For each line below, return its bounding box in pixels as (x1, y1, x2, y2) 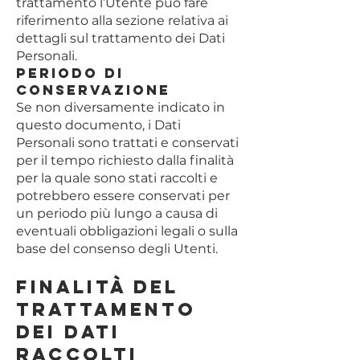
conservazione (16, 81, 170, 99)
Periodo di (16, 64, 124, 82)
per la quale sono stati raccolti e (16, 170, 218, 186)
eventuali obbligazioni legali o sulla (16, 223, 238, 239)
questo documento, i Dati (16, 117, 181, 133)
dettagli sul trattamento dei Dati (16, 31, 225, 46)
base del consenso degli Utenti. (16, 241, 218, 256)
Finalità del (16, 276, 178, 298)
